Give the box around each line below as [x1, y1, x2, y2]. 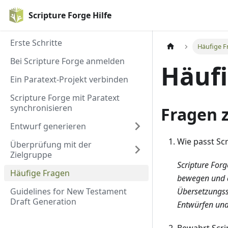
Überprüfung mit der [10, 139, 92, 150]
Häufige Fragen [10, 167, 70, 179]
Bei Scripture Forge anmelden [10, 55, 125, 67]
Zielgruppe [10, 149, 52, 160]
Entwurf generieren [10, 121, 86, 132]
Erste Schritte [10, 37, 62, 48]
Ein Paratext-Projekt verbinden [10, 74, 128, 85]
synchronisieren [10, 102, 72, 113]
